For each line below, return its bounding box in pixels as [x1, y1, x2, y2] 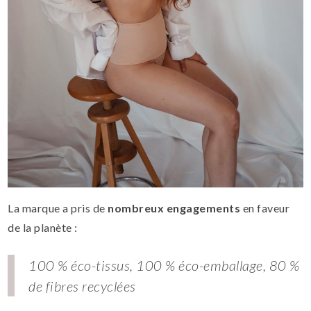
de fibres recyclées [28, 278, 136, 295]
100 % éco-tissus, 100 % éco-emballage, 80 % [28, 257, 300, 274]
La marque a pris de [8, 201, 108, 215]
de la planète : [8, 221, 78, 235]
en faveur [240, 201, 290, 215]
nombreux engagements [108, 201, 241, 215]
